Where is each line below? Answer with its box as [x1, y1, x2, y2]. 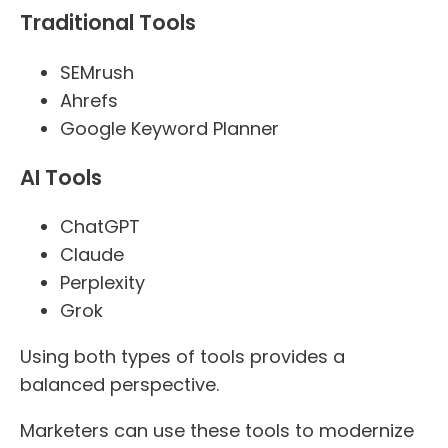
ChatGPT [60, 213, 140, 239]
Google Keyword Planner [60, 115, 279, 141]
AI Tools [20, 162, 102, 192]
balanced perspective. [20, 371, 219, 397]
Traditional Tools [20, 8, 196, 38]
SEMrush [60, 59, 134, 85]
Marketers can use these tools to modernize [20, 417, 414, 443]
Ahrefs [60, 87, 118, 113]
